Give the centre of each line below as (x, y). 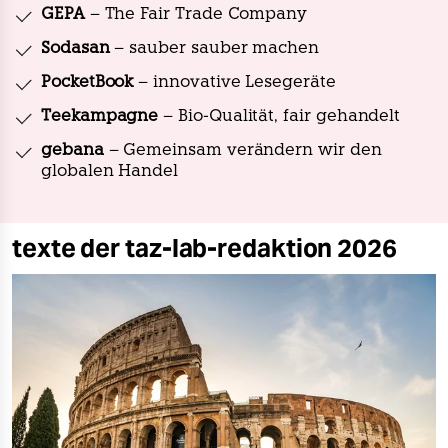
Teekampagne (100, 117)
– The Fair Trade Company (196, 15)
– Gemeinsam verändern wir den (242, 151)
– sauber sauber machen (214, 49)
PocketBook (87, 83)
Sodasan (75, 49)
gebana (72, 151)
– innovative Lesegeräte (234, 83)
